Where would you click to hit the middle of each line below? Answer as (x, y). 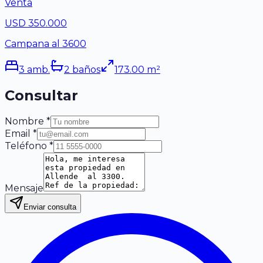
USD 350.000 (36, 23)
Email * (21, 133)
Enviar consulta (50, 207)
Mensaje (24, 188)
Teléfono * (29, 146)
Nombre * (28, 121)
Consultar (41, 95)
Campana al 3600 (45, 43)
